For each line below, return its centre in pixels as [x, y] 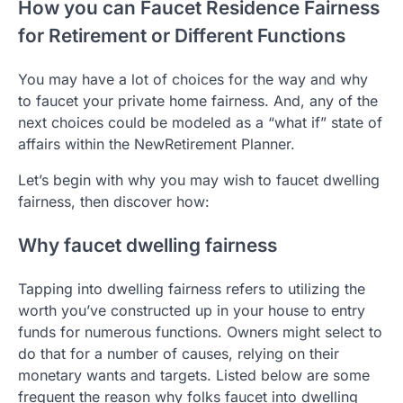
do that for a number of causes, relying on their [179, 353]
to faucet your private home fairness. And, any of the [198, 101]
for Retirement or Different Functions [182, 36]
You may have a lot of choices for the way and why [193, 80]
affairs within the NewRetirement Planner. [157, 144]
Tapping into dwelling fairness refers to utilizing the [192, 288]
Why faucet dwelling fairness [148, 245]
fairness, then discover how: [114, 202]
